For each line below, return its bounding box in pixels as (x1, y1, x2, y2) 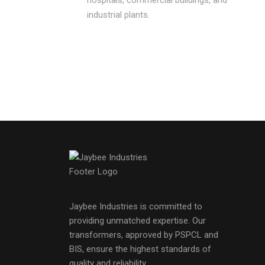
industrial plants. (87, 9, 150, 20)
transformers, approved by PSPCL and (69, 229, 218, 240)
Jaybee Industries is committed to (69, 201, 202, 212)
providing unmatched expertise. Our (69, 215, 206, 226)
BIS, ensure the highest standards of (69, 243, 211, 254)
